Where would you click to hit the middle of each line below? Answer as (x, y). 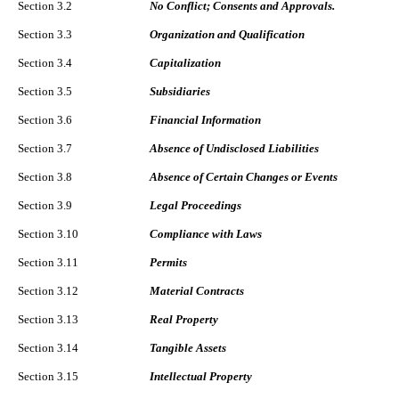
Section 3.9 (45, 205)
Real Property (184, 319)
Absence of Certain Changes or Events (244, 176)
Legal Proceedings (195, 205)
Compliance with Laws (206, 233)
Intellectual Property (201, 376)
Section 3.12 (48, 290)
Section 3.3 (45, 34)
